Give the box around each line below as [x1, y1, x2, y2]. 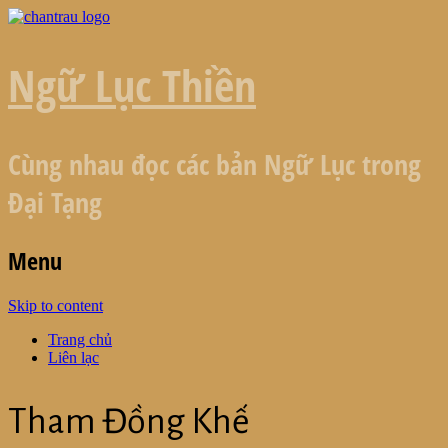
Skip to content [8, 297, 103, 315]
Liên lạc [48, 349, 99, 367]
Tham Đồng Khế [8, 402, 250, 441]
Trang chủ [48, 331, 112, 349]
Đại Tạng [8, 182, 102, 221]
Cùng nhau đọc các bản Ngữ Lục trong [8, 144, 421, 183]
